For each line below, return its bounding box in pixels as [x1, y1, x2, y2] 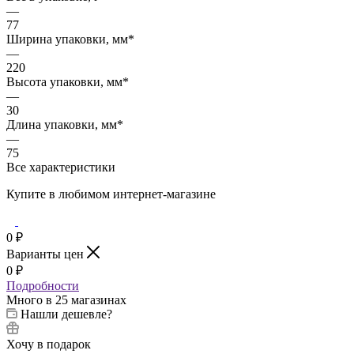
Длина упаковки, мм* [6, 117, 123, 131]
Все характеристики [6, 160, 115, 174]
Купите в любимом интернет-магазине [6, 186, 216, 201]
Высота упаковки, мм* [6, 74, 129, 88]
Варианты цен [6, 247, 87, 261]
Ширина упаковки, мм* [6, 32, 134, 46]
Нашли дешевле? [21, 307, 112, 321]
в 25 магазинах [46, 292, 126, 307]
